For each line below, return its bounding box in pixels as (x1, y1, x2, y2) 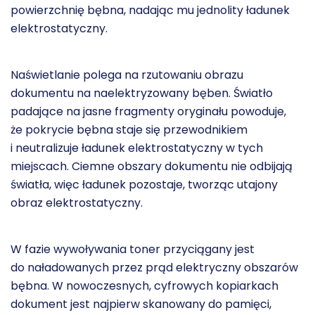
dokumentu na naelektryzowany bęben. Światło (11, 84, 273, 101)
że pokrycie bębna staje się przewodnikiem (11, 121, 247, 138)
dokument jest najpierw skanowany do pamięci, (11, 295, 271, 312)
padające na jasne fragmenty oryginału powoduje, (11, 103, 286, 120)
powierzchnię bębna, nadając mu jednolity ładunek (11, 1, 290, 18)
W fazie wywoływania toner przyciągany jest (11, 240, 255, 257)
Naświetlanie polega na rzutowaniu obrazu (11, 66, 243, 83)
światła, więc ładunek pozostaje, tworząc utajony (11, 176, 278, 193)
